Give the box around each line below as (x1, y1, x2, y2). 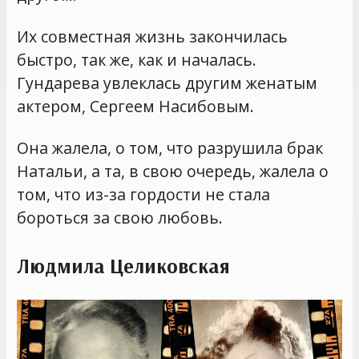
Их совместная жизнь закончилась (17, 25, 288, 47)
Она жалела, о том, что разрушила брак (17, 137, 324, 159)
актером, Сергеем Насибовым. (17, 95, 255, 117)
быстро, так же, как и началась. (17, 48, 257, 71)
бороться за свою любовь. (17, 207, 224, 229)
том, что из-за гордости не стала (17, 184, 271, 206)
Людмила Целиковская (17, 252, 231, 278)
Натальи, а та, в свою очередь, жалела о (17, 160, 329, 183)
